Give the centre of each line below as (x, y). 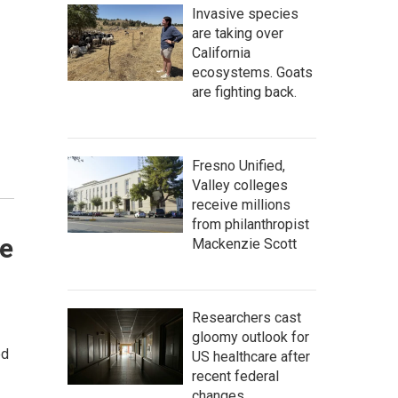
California (221, 53)
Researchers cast (247, 318)
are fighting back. (244, 92)
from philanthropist (251, 224)
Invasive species (245, 14)
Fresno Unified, (239, 166)
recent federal (235, 376)
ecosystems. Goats (252, 72)
